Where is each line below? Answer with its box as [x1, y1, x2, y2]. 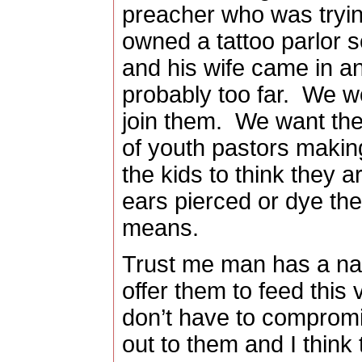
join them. [121, 108, 222, 135]
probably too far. [121, 82, 289, 108]
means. [121, 215, 199, 242]
